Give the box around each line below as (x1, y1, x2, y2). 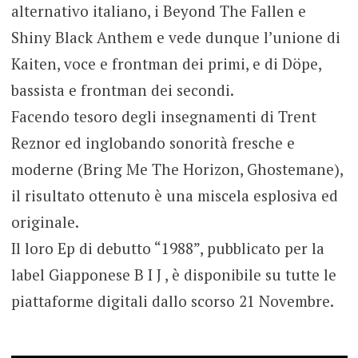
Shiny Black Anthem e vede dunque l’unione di (10, 26, 340, 47)
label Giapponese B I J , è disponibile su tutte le (10, 264, 336, 284)
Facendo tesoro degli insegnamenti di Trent (10, 105, 316, 126)
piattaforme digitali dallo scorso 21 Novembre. (10, 290, 334, 311)
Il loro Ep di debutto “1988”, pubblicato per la (10, 237, 324, 258)
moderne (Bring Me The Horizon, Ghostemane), (10, 158, 343, 179)
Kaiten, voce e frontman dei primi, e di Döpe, (10, 53, 321, 74)
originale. (10, 211, 79, 232)
